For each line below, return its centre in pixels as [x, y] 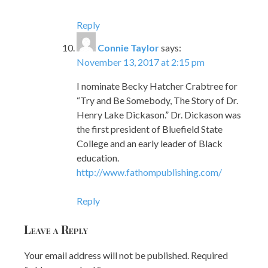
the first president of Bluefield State [150, 129]
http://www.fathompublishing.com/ [149, 172]
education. [98, 157]
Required [209, 255]
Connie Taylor [128, 47]
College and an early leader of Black [150, 143]
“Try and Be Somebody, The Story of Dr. [157, 100]
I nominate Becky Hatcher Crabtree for [157, 86]
